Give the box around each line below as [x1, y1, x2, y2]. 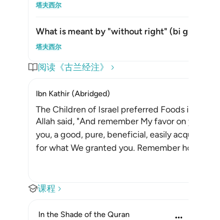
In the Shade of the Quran [38, 210, 130, 219]
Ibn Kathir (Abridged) [36, 89, 110, 98]
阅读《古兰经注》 [38, 62, 109, 73]
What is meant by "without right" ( [36, 26, 173, 37]
